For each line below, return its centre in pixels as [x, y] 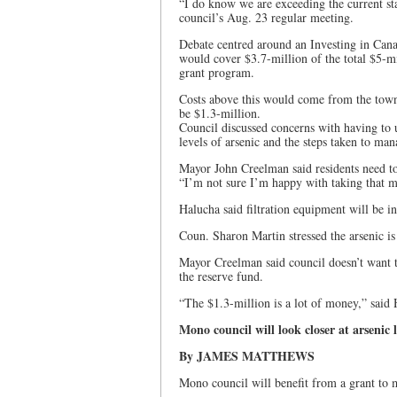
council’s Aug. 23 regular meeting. [266, 17]
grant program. [217, 72]
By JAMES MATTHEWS [247, 356]
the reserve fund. [221, 276]
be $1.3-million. [220, 113]
